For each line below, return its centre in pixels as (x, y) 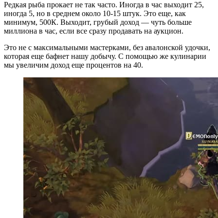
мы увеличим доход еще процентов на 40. (73, 65)
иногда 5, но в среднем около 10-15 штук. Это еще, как (95, 13)
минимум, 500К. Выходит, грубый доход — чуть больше (98, 22)
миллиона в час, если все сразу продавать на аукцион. (95, 31)
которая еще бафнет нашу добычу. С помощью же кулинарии (105, 56)
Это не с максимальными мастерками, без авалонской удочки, (107, 47)
